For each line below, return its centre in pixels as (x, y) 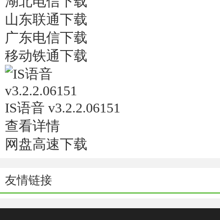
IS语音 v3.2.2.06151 (63, 108)
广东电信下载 (46, 38)
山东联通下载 (46, 19)
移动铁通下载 (46, 56)
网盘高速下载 (46, 144)
